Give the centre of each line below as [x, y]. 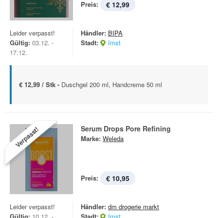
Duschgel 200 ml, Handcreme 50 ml [112, 84]
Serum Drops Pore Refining [126, 128]
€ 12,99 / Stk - [40, 84]
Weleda [113, 138]
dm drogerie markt [134, 207]
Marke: [91, 138]
